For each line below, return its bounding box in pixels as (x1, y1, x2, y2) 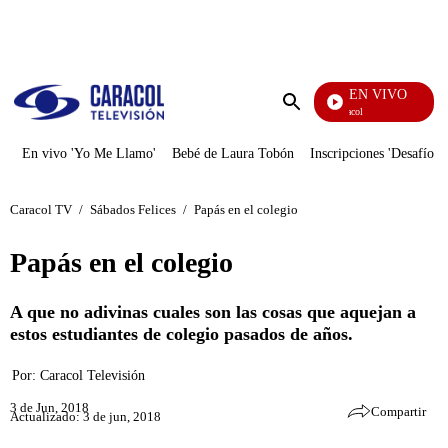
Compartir (371, 404, 426, 419)
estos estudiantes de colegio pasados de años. (10, 324, 353, 344)
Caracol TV (10, 201, 72, 217)
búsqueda (291, 131, 351, 148)
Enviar (291, 113, 333, 130)
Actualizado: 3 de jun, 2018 (10, 408, 161, 424)
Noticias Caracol (293, 106, 360, 117)
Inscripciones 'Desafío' (310, 146, 437, 161)
